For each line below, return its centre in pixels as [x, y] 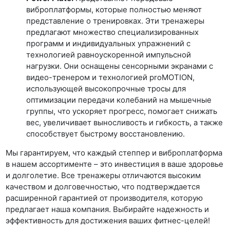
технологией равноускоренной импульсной [109, 54]
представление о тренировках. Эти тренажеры [116, 21]
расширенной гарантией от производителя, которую [104, 198]
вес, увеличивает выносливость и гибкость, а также [125, 122]
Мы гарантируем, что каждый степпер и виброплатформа [114, 152]
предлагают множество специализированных [113, 32]
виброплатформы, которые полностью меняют [114, 9]
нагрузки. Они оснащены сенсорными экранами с [120, 66]
